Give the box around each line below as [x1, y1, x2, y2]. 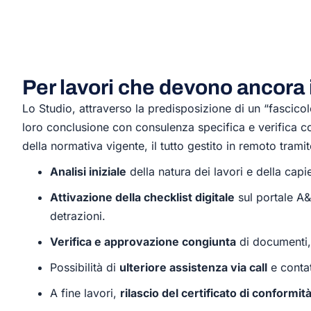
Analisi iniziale [50, 165, 126, 178]
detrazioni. [50, 209, 106, 223]
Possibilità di [50, 260, 119, 274]
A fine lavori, [50, 286, 120, 300]
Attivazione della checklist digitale [50, 190, 235, 204]
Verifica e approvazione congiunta [50, 235, 236, 249]
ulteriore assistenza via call [119, 260, 267, 274]
